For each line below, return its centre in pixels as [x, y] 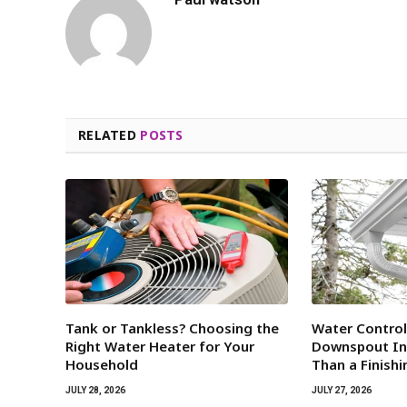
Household [102, 365]
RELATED [109, 135]
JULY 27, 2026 [342, 391]
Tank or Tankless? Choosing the [172, 328]
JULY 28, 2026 [95, 391]
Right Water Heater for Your [160, 347]
